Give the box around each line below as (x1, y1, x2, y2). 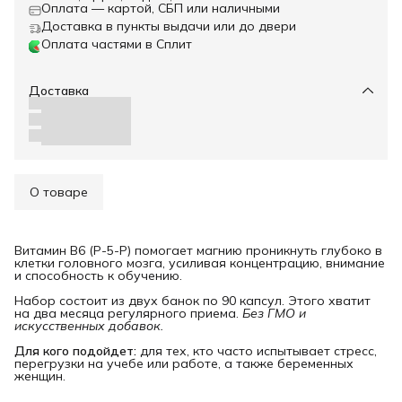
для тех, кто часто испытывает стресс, (136, 342, 377, 359)
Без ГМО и (242, 304, 306, 321)
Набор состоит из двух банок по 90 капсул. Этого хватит (14, 292, 371, 309)
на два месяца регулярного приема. (14, 304, 242, 321)
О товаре (30, 183, 88, 200)
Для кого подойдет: (14, 342, 136, 359)
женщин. (14, 367, 66, 384)
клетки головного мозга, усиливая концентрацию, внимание (14, 254, 385, 271)
